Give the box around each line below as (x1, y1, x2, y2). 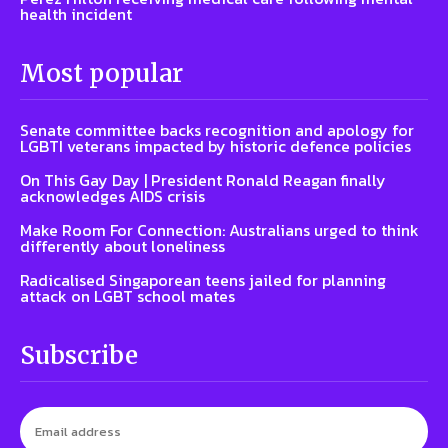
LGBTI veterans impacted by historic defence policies (20, 133, 411, 158)
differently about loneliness (20, 233, 225, 258)
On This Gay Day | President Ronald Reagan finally (20, 167, 386, 192)
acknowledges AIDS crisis (20, 183, 205, 208)
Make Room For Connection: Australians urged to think (20, 217, 419, 242)
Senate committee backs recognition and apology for (20, 117, 414, 142)
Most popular (20, 57, 183, 89)
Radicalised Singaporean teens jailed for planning (20, 267, 386, 292)
